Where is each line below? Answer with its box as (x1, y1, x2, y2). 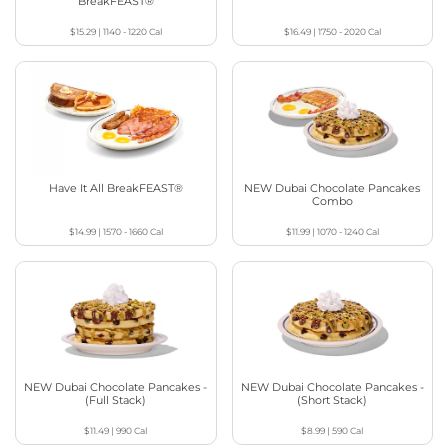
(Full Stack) (85, 392, 147, 407)
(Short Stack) (297, 392, 368, 407)
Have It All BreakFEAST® (48, 180, 183, 195)
